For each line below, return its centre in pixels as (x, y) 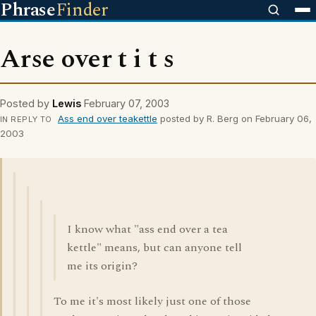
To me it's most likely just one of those (152, 301)
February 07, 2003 (127, 103)
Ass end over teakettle (107, 119)
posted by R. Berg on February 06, (234, 119)
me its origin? (102, 266)
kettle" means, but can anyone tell (154, 248)
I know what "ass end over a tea (147, 229)
